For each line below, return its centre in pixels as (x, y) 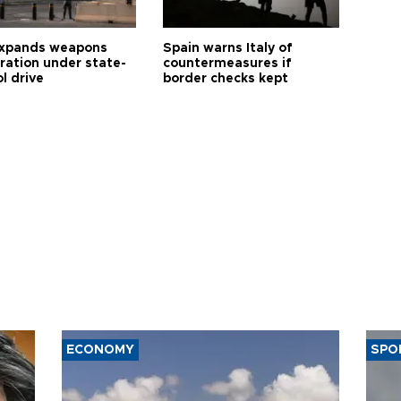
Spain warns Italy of (228, 48)
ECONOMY (100, 350)
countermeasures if (228, 64)
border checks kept (226, 79)
